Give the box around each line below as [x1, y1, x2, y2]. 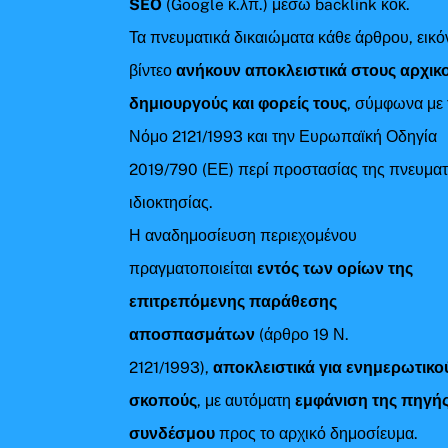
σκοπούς [129, 390, 198, 410]
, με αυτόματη [197, 390, 296, 410]
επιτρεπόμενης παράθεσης [129, 291, 338, 311]
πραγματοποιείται [129, 258, 258, 278]
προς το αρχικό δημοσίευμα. [215, 423, 419, 443]
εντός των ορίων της [257, 258, 414, 278]
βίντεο [129, 60, 177, 80]
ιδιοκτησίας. [129, 192, 214, 212]
